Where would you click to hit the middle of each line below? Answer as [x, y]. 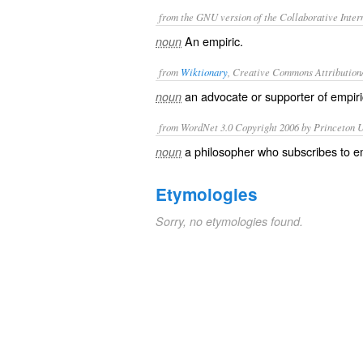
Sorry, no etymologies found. [229, 221]
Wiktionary [204, 72]
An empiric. [214, 41]
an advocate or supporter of [258, 96]
